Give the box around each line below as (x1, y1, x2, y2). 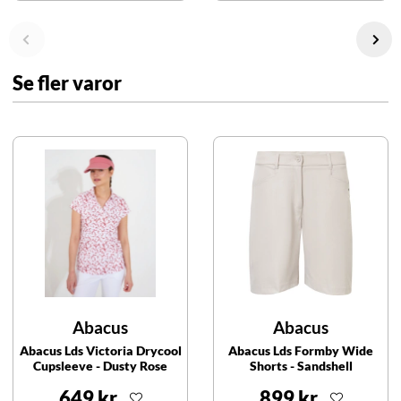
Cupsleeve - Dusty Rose (33, 358, 167, 374)
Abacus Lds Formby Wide (228, 343, 373, 359)
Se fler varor (13, 71, 122, 96)
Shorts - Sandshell (249, 358, 353, 374)
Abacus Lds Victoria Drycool (19, 343, 182, 359)
